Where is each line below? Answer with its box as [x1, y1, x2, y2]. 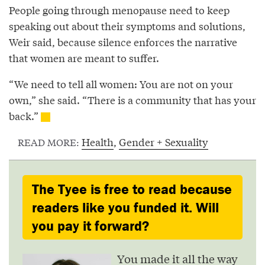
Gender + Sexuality [119, 134, 208, 149]
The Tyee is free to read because [32, 180, 232, 198]
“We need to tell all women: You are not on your [9, 76, 233, 91]
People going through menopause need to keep [9, 2, 230, 17]
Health [82, 134, 114, 149]
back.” [9, 108, 41, 123]
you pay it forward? [32, 216, 149, 234]
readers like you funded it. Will [32, 198, 219, 216]
